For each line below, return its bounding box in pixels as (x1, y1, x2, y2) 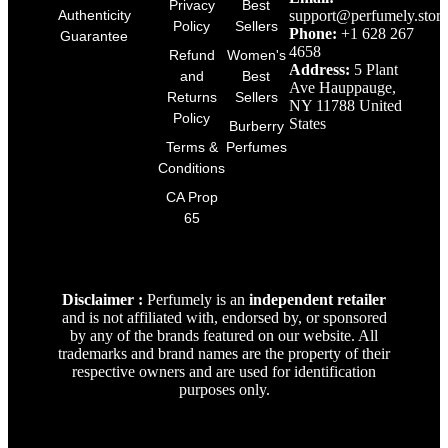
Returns (166, 89, 217, 106)
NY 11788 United (288, 96, 402, 114)
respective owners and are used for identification (72, 362, 376, 380)
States (288, 114, 326, 132)
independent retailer (249, 290, 386, 308)
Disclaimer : (62, 290, 143, 308)
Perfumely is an (143, 290, 249, 308)
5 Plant (353, 60, 398, 78)
